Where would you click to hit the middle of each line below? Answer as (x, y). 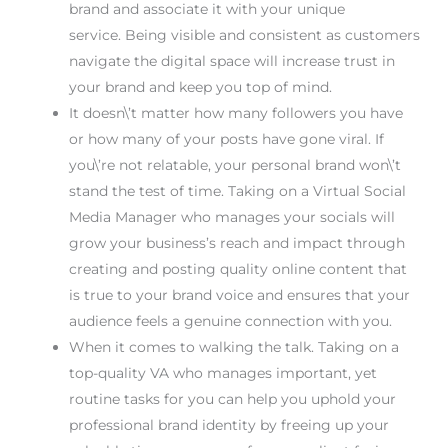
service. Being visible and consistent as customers (244, 34)
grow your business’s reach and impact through (236, 242)
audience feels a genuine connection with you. (230, 320)
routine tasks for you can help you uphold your (232, 398)
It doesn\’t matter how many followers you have (235, 112)
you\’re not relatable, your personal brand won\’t (234, 164)
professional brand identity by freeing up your (228, 424)
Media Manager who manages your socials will (231, 216)
